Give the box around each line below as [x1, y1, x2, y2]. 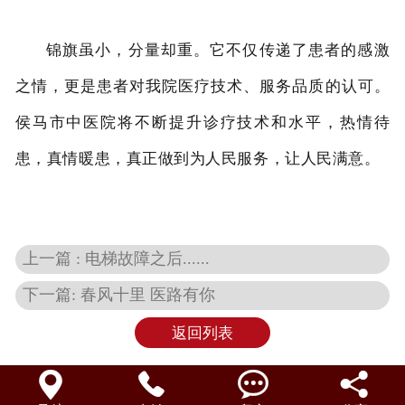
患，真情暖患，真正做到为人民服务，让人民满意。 [14, 146, 381, 168]
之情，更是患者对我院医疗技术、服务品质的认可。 [14, 74, 391, 96]
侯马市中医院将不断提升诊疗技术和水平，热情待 [14, 110, 391, 132]
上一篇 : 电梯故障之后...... [23, 249, 211, 268]
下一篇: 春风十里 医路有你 [23, 286, 216, 305]
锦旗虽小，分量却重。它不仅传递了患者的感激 [45, 38, 391, 60]
